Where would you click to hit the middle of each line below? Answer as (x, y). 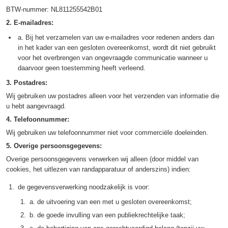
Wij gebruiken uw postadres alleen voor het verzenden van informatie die (113, 96)
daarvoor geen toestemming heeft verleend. (82, 68)
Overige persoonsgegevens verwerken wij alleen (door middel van (102, 159)
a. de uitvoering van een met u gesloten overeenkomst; (111, 202)
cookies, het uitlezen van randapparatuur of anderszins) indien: (98, 169)
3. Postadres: (27, 83)
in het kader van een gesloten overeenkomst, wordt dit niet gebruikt (117, 48)
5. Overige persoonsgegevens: (54, 146)
